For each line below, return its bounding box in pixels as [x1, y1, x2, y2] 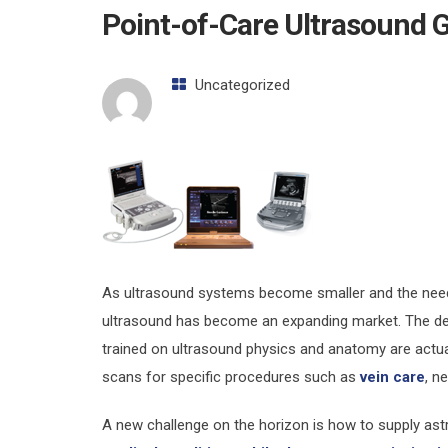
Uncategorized [195, 76, 290, 94]
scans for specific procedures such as [102, 368, 360, 386]
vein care [360, 368, 425, 386]
